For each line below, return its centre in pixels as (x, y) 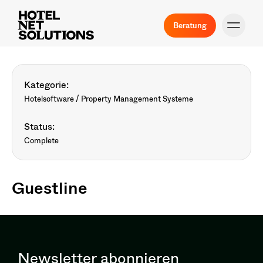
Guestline (50, 187)
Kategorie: (46, 84)
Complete (41, 140)
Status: (39, 126)
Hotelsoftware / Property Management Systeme (109, 99)
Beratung (190, 25)
